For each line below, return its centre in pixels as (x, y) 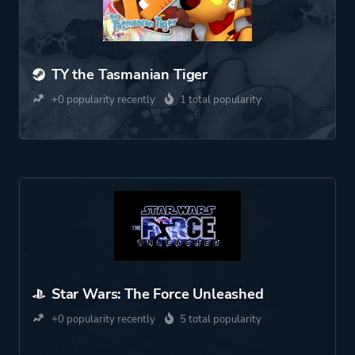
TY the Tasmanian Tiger (130, 74)
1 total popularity (221, 100)
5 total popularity (221, 319)
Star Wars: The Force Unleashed (158, 294)
